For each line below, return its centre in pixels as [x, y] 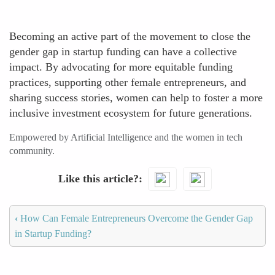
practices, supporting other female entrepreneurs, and [128, 82]
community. [32, 151]
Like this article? [98, 178]
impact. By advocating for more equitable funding [121, 67]
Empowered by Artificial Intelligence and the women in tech [126, 137]
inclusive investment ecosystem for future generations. [131, 113]
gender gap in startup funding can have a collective [123, 52]
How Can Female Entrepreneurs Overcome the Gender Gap [135, 218]
